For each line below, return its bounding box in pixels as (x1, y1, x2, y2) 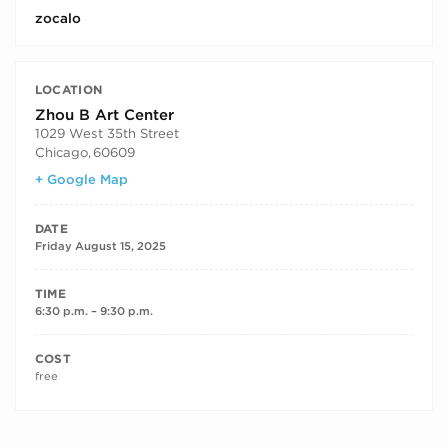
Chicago (34, 144, 88, 161)
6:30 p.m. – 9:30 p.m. (34, 303, 153, 318)
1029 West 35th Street (34, 125, 179, 142)
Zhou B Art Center (34, 106, 174, 125)
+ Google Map (34, 170, 128, 187)
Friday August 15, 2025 (34, 238, 166, 253)
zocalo (34, 10, 81, 27)
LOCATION (34, 81, 103, 97)
